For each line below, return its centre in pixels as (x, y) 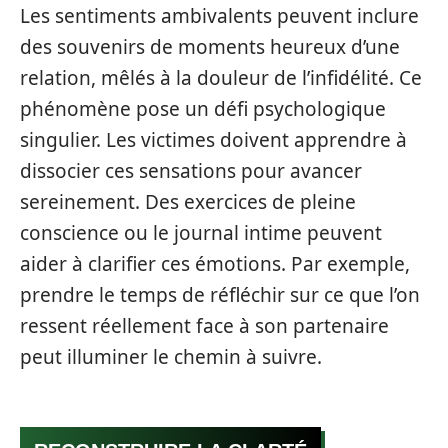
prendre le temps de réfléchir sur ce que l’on (220, 294)
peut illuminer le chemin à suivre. (171, 356)
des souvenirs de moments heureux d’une (210, 46)
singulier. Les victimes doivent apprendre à (213, 139)
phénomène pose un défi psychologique (203, 108)
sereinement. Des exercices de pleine (188, 201)
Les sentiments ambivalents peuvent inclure (219, 15)
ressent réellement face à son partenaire (204, 325)
